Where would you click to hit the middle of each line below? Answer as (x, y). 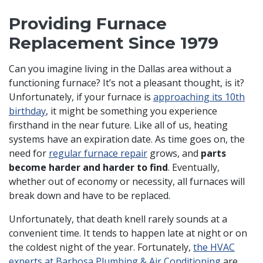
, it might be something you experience (131, 111)
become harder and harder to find (88, 168)
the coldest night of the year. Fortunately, (101, 247)
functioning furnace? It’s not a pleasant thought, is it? (127, 83)
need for (29, 154)
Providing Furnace (88, 24)
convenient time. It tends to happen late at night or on (128, 233)
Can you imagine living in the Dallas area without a (120, 69)
